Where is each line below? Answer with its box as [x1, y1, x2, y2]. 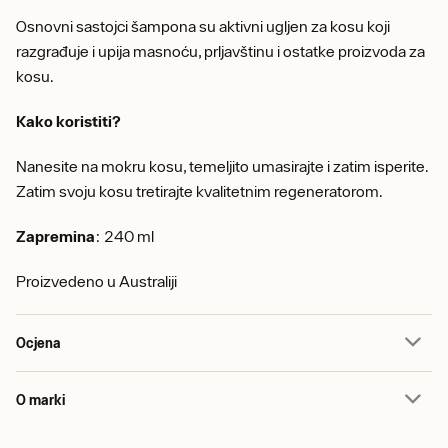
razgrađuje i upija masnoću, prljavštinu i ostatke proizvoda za [16, 42, 425, 60]
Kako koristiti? [16, 112, 121, 130]
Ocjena [16, 334, 61, 351]
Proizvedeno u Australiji [16, 272, 177, 290]
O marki [16, 391, 65, 408]
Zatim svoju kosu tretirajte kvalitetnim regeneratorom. [16, 182, 383, 200]
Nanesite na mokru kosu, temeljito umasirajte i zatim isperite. [16, 157, 428, 175]
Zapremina [16, 227, 95, 245]
